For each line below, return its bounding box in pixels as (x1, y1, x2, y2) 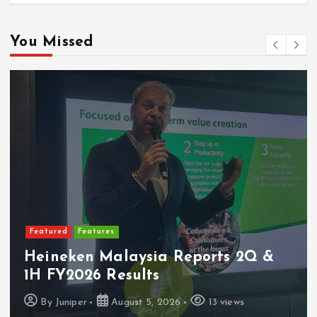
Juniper (54, 296, 87, 308)
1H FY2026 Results (24, 267, 160, 283)
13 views (205, 296, 244, 308)
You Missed (10, 34, 93, 50)
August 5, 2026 (108, 296, 181, 308)
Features (78, 228, 115, 236)
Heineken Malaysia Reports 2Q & (24, 249, 275, 265)
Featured (29, 228, 68, 236)
